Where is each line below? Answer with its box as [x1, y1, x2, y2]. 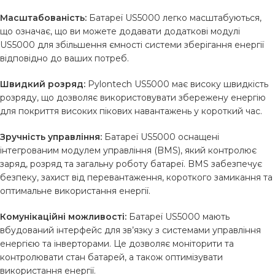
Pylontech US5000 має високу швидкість [85, 79, 268, 90]
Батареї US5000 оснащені [102, 131, 219, 142]
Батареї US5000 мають [126, 211, 230, 222]
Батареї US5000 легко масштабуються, [87, 12, 261, 23]
